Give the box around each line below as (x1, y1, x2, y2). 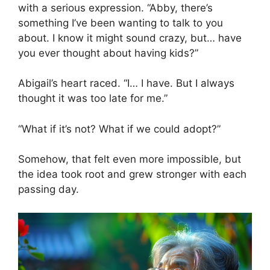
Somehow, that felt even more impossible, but (18, 153, 241, 166)
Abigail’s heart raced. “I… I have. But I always (18, 77, 234, 90)
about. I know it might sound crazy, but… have (18, 31, 242, 44)
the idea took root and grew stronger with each (18, 168, 246, 181)
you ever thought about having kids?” (18, 46, 198, 59)
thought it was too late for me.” (18, 92, 168, 105)
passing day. (18, 183, 79, 196)
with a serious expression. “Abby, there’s (18, 1, 213, 14)
